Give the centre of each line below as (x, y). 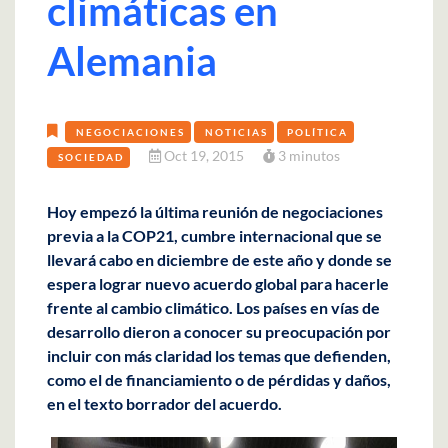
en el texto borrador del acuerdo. (164, 403)
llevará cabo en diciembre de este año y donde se (219, 259)
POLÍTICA (318, 131)
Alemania (132, 60)
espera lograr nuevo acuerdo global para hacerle (218, 283)
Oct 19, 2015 (203, 155)
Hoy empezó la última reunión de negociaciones (215, 211)
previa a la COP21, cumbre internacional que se (214, 235)
